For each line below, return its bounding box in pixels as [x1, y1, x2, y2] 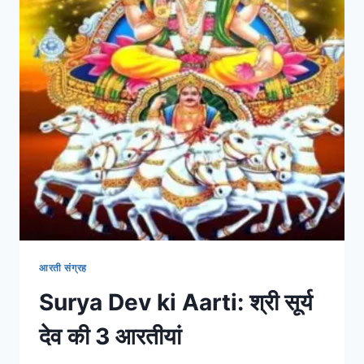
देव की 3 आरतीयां [39, 322, 181, 350]
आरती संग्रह [39, 262, 87, 274]
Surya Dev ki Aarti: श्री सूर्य [39, 288, 313, 316]
